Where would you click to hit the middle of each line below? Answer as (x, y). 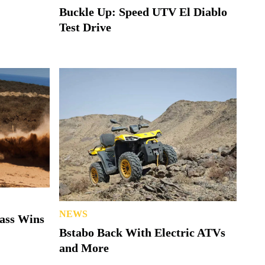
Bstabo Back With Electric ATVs (142, 232)
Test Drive (85, 27)
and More (84, 248)
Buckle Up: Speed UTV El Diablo (143, 12)
